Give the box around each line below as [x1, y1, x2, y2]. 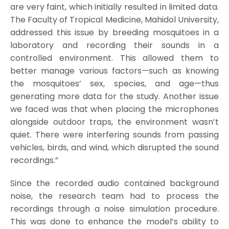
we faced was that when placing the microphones [10, 103, 219, 115]
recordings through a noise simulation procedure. [10, 202, 219, 215]
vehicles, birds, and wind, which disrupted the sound [10, 141, 219, 153]
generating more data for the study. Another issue [10, 90, 219, 102]
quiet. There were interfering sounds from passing [10, 128, 219, 141]
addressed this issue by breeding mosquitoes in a [10, 26, 219, 38]
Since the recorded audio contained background [10, 177, 219, 189]
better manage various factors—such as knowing [10, 64, 219, 77]
